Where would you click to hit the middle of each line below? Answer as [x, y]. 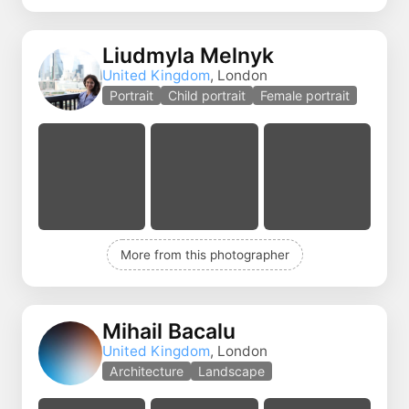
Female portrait [305, 96]
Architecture [147, 371]
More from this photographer [204, 255]
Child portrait [207, 96]
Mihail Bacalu [169, 331]
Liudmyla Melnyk [188, 56]
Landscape [231, 371]
